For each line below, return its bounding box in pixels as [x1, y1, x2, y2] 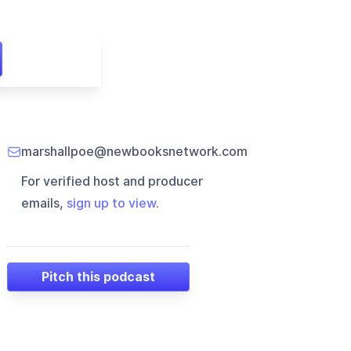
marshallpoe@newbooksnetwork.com [21, 144, 248, 159]
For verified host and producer [21, 174, 204, 189]
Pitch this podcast [42, 269, 156, 284]
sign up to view [67, 196, 157, 211]
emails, [21, 196, 67, 211]
